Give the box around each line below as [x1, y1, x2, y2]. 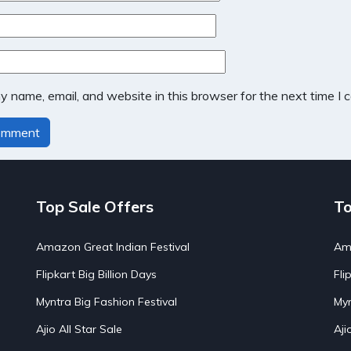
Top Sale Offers [36, 197, 154, 216]
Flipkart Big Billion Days [36, 267, 157, 281]
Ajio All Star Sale [36, 322, 122, 336]
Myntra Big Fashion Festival [36, 295, 177, 309]
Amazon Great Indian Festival [36, 240, 190, 254]
